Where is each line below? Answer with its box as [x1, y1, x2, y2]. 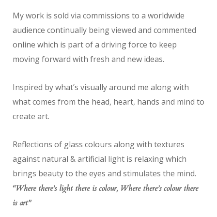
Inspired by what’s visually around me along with [12, 82, 189, 93]
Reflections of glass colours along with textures [12, 139, 185, 150]
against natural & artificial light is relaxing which [12, 154, 186, 165]
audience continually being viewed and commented [12, 25, 196, 36]
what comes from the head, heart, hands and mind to [12, 96, 204, 108]
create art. [12, 111, 49, 122]
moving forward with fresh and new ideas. [12, 54, 164, 65]
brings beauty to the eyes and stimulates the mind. [12, 168, 196, 179]
